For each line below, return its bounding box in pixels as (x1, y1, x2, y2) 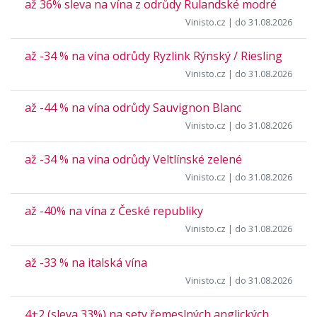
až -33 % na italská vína (25, 255, 147, 270)
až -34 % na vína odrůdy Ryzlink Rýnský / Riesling (25, 48, 282, 64)
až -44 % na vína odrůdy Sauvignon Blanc (25, 100, 241, 115)
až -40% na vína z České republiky (25, 203, 203, 219)
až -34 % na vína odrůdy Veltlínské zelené (25, 151, 242, 167)
